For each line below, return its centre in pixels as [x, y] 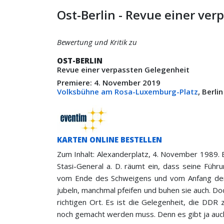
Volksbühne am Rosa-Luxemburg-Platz [127, 91]
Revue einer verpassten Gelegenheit [123, 69]
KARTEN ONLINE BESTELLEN [109, 139]
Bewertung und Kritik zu [97, 42]
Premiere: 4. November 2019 [110, 82]
